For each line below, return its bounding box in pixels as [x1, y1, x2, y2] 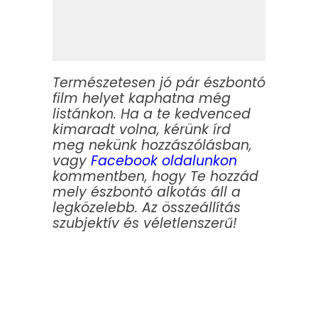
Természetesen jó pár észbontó [53, 72, 265, 92]
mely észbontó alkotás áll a [53, 182, 241, 202]
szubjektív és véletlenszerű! [53, 213, 237, 233]
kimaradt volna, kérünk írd [53, 119, 231, 139]
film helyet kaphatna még [53, 88, 231, 108]
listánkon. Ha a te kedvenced [53, 104, 251, 124]
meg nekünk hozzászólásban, [53, 135, 252, 155]
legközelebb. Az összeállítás [53, 197, 241, 217]
